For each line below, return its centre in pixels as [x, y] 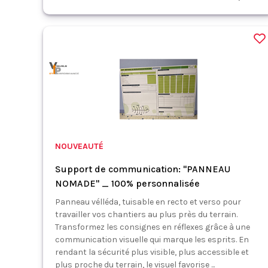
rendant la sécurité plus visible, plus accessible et [152, 252]
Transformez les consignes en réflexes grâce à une [153, 227]
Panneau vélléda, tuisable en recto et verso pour [148, 202]
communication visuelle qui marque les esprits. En [152, 240]
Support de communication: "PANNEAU [143, 169]
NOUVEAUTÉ [79, 146]
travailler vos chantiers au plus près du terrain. [148, 214]
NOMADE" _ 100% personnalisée [127, 183]
